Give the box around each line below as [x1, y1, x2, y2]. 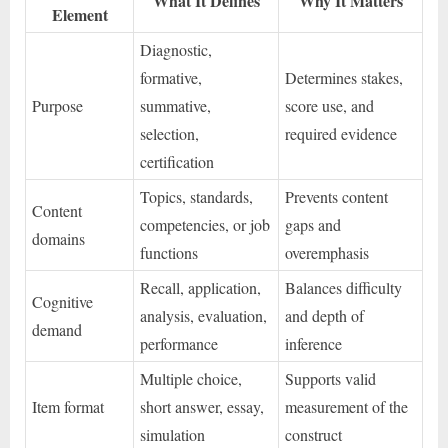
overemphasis [285, 242, 370, 264]
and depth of [285, 305, 365, 327]
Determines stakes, [285, 67, 404, 89]
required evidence [285, 123, 398, 145]
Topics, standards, [140, 186, 254, 208]
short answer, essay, [140, 396, 265, 418]
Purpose [32, 95, 84, 117]
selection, [140, 123, 200, 145]
